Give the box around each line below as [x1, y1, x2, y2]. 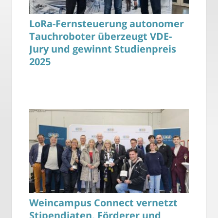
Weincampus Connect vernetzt [29, 196, 178, 210]
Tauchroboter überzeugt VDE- [29, 30, 172, 43]
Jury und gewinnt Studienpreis [29, 42, 176, 56]
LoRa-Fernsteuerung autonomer [29, 17, 184, 31]
